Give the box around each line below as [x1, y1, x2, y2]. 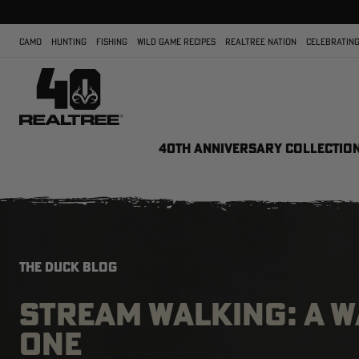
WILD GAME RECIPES [137, 36, 216, 47]
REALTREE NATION [225, 36, 296, 47]
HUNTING [51, 36, 87, 47]
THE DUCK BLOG [19, 259, 117, 275]
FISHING [96, 36, 127, 47]
